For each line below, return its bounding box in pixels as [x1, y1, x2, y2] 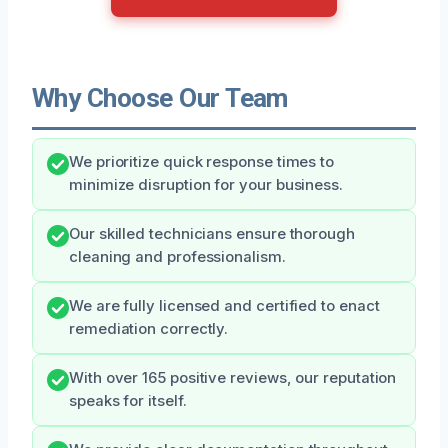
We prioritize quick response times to [69, 152, 335, 171]
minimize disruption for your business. [69, 175, 343, 194]
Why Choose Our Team [32, 82, 288, 113]
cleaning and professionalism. [69, 247, 286, 266]
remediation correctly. [69, 319, 229, 338]
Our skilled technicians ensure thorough [69, 224, 355, 243]
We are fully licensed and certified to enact [69, 296, 380, 315]
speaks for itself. [69, 391, 187, 410]
